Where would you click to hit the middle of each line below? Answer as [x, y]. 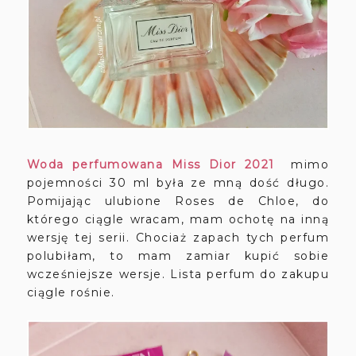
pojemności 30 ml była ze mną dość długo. [178, 183]
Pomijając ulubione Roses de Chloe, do [178, 201]
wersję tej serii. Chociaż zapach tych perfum [178, 238]
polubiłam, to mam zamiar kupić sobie [178, 256]
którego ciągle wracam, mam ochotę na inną [178, 220]
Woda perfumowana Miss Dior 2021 [151, 165]
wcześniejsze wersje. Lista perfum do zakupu [178, 275]
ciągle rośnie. [73, 293]
